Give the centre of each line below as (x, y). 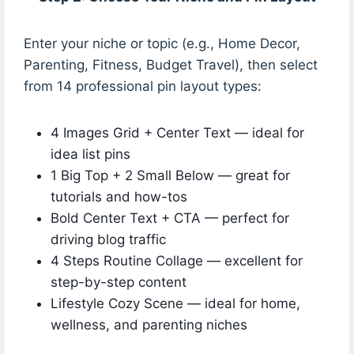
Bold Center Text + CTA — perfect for (169, 218)
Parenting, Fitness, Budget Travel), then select (170, 64)
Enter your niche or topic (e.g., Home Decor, (162, 43)
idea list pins (90, 154)
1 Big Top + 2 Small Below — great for (170, 175)
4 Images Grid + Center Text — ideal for (177, 132)
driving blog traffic (108, 239)
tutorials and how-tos (119, 196)
